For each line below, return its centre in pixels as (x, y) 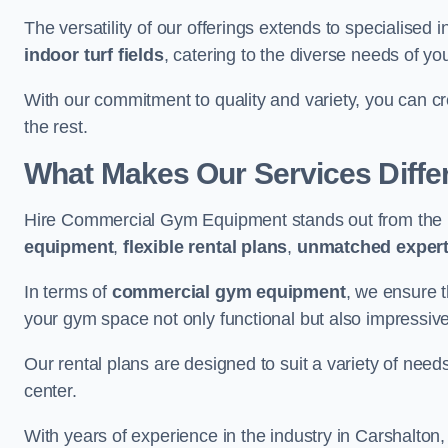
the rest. (56, 127)
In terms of (68, 292)
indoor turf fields (94, 55)
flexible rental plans (205, 247)
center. (50, 391)
